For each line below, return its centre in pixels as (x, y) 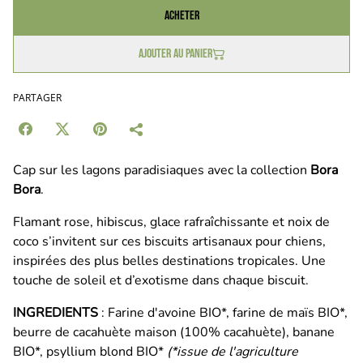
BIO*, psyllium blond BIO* (90, 352)
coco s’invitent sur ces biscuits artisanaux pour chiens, (169, 241)
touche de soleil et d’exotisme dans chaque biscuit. (161, 280)
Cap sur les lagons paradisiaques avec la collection (162, 170)
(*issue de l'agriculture (233, 352)
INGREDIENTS (57, 313)
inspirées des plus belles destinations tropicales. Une (169, 261)
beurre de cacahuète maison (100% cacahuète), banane (174, 332)
